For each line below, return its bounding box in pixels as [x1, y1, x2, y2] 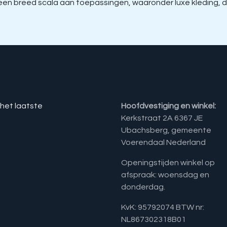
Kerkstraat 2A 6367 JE [121, 114, 203, 122]
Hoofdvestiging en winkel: [121, 102, 216, 110]
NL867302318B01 [121, 215, 186, 223]
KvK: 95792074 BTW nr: [121, 203, 204, 211]
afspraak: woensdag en [121, 171, 209, 179]
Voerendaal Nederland [121, 138, 209, 146]
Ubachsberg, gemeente [121, 126, 211, 134]
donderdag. [121, 183, 165, 191]
